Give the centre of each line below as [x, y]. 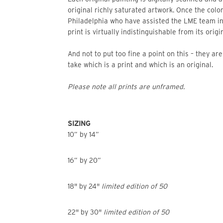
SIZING [79, 123]
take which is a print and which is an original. [140, 65]
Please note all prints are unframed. [126, 87]
